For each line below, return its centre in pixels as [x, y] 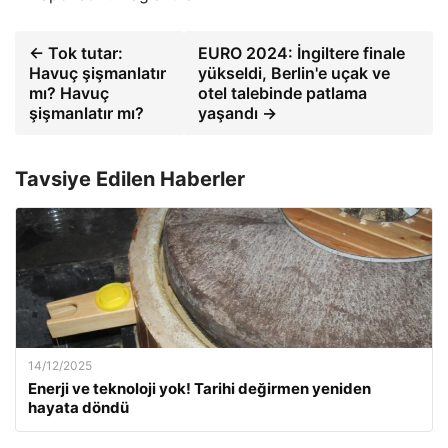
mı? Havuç [69, 93]
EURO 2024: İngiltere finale [301, 53]
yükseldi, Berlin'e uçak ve [293, 73]
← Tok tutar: [76, 53]
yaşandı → [237, 113]
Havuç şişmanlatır [97, 73]
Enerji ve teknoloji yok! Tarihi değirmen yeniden [199, 388]
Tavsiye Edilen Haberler [130, 179]
